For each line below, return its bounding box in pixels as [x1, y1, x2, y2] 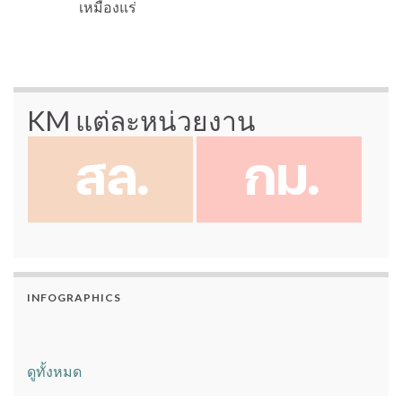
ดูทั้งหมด [27, 363, 82, 380]
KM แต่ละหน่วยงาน [27, 104, 256, 137]
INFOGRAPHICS [27, 291, 121, 305]
